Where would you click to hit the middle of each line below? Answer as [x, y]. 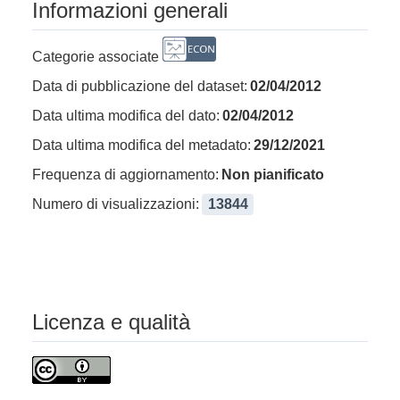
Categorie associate [96, 56]
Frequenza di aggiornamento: [125, 174]
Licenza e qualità [111, 321]
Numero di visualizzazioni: [116, 204]
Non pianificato [273, 174]
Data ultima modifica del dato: [126, 115]
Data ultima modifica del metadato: [142, 145]
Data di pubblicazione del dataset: [140, 86]
